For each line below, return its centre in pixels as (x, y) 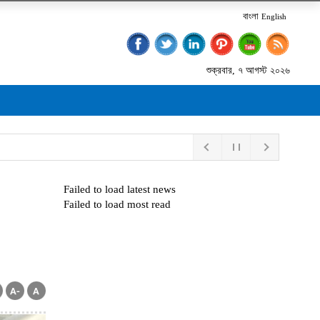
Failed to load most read (117, 204)
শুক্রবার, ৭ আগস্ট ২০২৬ (248, 70)
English (274, 16)
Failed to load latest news (119, 189)
